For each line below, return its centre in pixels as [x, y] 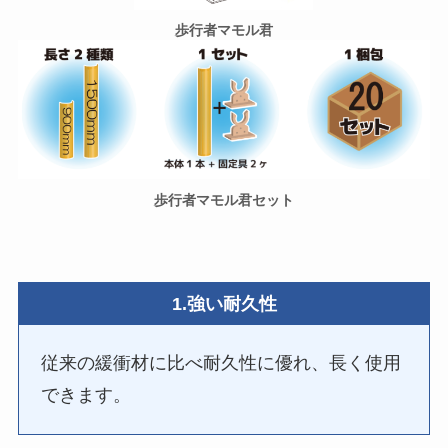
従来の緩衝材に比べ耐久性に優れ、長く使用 [221, 363]
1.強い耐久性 [224, 303]
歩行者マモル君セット [223, 200]
